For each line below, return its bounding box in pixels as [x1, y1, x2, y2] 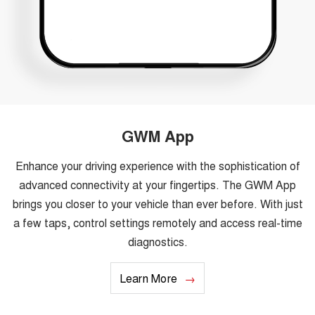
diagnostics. [127, 233, 188, 250]
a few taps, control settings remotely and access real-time [13, 214, 302, 231]
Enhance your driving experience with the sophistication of [15, 157, 300, 174]
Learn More [119, 270, 178, 287]
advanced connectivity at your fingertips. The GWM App [19, 176, 296, 193]
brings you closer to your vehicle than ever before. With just [12, 195, 303, 212]
